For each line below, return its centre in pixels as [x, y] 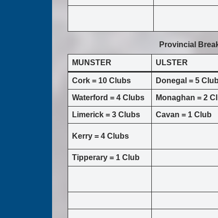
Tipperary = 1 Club [106, 158]
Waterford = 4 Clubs [108, 98]
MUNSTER [92, 63]
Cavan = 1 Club [184, 115]
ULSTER [172, 63]
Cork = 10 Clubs [101, 81]
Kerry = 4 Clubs [100, 136]
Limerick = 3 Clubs [106, 115]
